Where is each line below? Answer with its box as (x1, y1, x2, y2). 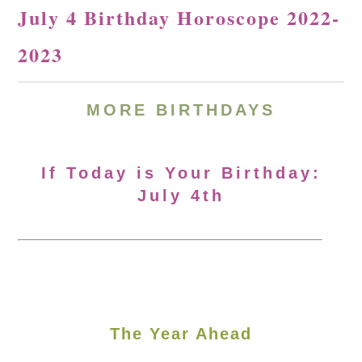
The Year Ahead (110, 325, 252, 343)
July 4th (137, 187, 225, 204)
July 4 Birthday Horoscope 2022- (18, 3, 341, 32)
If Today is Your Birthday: (40, 164, 322, 182)
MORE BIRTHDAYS (86, 101, 276, 119)
